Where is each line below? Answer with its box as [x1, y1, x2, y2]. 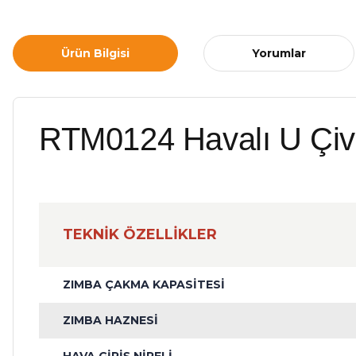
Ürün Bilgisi [61, 45, 130, 60]
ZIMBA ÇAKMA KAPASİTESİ [63, 277, 225, 292]
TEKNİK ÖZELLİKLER [63, 226, 217, 243]
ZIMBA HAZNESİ [63, 313, 158, 327]
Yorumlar [252, 45, 306, 60]
